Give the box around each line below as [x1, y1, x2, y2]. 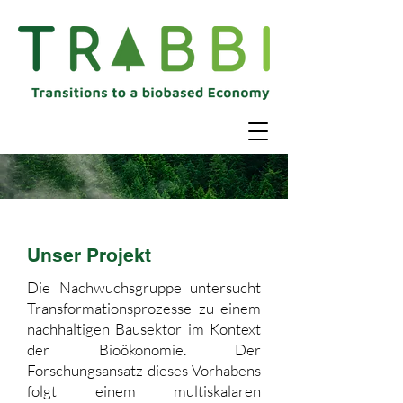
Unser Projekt [27, 244, 151, 266]
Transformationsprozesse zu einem [27, 299, 261, 318]
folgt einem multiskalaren [27, 381, 261, 400]
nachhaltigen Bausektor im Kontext [27, 319, 261, 338]
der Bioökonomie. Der [27, 340, 261, 359]
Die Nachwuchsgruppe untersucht [27, 278, 261, 297]
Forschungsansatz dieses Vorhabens [27, 361, 261, 380]
